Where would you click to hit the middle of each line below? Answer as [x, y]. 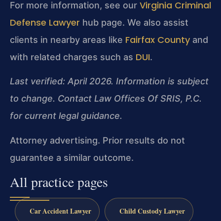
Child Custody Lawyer [152, 211]
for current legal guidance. [66, 116]
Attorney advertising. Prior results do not [97, 140]
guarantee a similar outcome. [72, 157]
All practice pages [59, 182]
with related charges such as [73, 57]
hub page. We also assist [134, 23]
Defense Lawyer [45, 23]
